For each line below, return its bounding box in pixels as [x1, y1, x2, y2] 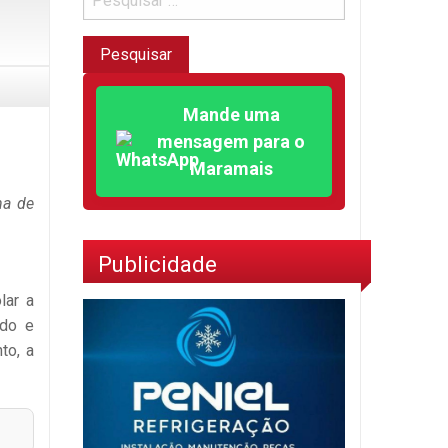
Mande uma [182, 104, 280, 126]
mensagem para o [157, 131, 305, 153]
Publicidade [98, 250, 217, 277]
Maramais [189, 158, 273, 180]
